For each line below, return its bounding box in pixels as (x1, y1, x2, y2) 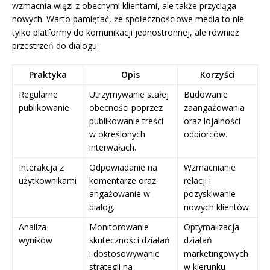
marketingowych (184, 248, 248, 260)
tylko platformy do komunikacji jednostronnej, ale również (12, 27, 239, 39)
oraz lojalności (184, 115, 240, 127)
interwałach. (89, 142, 136, 154)
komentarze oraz (89, 175, 156, 187)
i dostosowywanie (89, 248, 160, 260)
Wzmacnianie (184, 162, 236, 174)
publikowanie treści (89, 115, 163, 127)
